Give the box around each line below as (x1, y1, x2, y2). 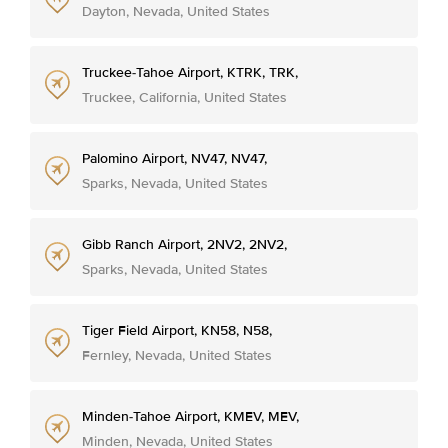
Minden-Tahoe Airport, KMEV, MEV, (82, 407, 299, 425)
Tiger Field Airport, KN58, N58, (82, 321, 272, 339)
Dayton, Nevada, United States (82, 2, 270, 20)
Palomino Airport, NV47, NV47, (82, 149, 267, 167)
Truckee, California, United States (82, 88, 287, 106)
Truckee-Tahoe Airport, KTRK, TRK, (82, 63, 298, 81)
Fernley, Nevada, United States (82, 346, 272, 364)
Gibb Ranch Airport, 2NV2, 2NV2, (82, 235, 287, 253)
